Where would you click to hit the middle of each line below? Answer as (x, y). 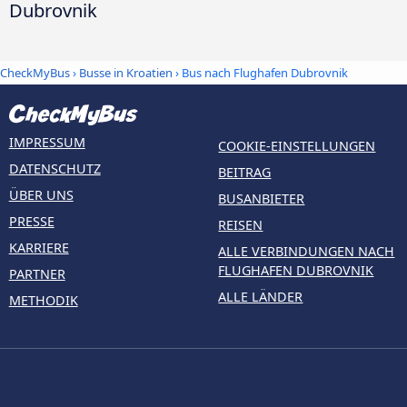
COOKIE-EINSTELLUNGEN (297, 146)
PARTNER (37, 274)
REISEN (241, 225)
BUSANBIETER (262, 199)
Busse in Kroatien (126, 72)
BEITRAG (245, 173)
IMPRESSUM (47, 143)
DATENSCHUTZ (55, 169)
